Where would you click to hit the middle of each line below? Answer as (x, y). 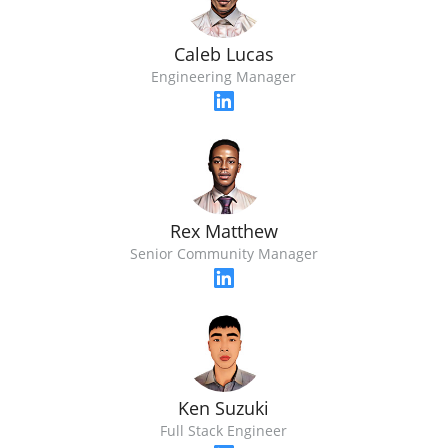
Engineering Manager (224, 77)
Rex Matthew (223, 231)
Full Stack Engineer (224, 430)
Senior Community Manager (223, 254)
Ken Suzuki (224, 407)
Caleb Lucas (223, 54)
